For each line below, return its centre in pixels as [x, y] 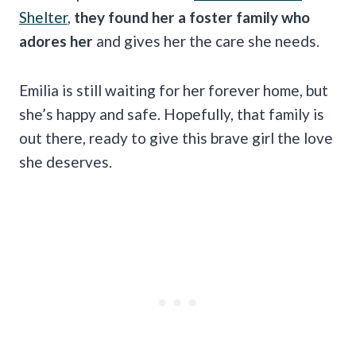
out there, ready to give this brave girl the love [176, 138]
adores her [58, 41]
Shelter [43, 17]
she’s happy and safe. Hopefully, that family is [172, 114]
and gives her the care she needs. [208, 41]
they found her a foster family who [192, 17]
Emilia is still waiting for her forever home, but [174, 91]
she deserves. [66, 162]
